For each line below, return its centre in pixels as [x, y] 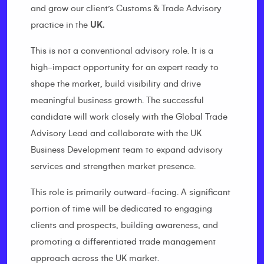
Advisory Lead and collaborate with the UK [116, 133]
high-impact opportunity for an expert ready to [125, 67]
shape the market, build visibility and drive [116, 84]
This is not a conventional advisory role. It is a [122, 51]
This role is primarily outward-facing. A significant [131, 192]
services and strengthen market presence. [113, 166]
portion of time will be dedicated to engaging [121, 209]
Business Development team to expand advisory [127, 150]
